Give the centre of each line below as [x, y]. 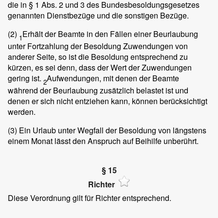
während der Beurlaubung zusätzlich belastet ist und [98, 91]
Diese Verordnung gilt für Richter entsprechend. [90, 198]
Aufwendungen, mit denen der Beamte [113, 78]
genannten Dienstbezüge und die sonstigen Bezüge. [98, 15]
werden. [22, 112]
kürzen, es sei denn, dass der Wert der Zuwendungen [100, 67]
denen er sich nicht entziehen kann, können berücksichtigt [108, 101]
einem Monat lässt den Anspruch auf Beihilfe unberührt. [103, 141]
